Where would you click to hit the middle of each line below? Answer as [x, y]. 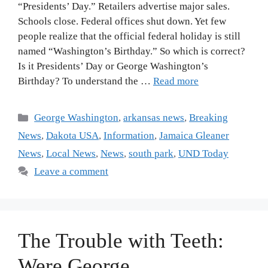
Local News [71, 154]
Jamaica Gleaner [194, 136]
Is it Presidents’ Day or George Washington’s [113, 66]
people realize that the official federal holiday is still [129, 36]
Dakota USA [72, 136]
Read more [176, 81]
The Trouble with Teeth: [121, 241]
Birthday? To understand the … [86, 81]
